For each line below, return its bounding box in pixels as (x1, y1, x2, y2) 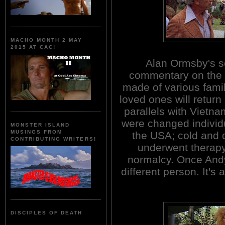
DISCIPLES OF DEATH (11, 210, 83, 216)
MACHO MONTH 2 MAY (11, 37, 83, 43)
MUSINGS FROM (11, 129, 63, 135)
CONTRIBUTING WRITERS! (11, 136, 96, 142)
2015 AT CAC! (11, 44, 56, 50)
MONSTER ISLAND (11, 122, 70, 128)
